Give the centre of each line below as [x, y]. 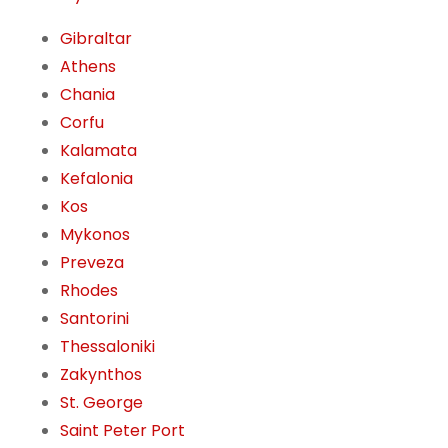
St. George [101, 403]
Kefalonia [96, 179]
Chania [87, 95]
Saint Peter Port [122, 431]
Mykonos [95, 235]
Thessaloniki [107, 347]
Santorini [94, 319]
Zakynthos [101, 375]
